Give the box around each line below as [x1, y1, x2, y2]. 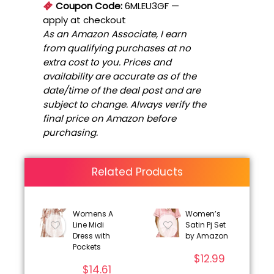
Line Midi [72, 220, 104, 231]
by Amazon [185, 231, 228, 242]
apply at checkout [43, 13, 126, 27]
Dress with [72, 231, 110, 242]
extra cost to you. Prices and [43, 56, 171, 69]
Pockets [72, 242, 101, 253]
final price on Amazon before [43, 112, 176, 125]
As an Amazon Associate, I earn [43, 28, 187, 41]
